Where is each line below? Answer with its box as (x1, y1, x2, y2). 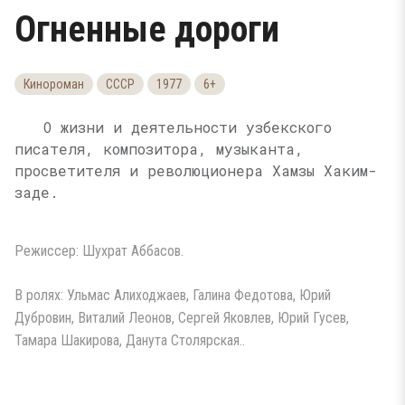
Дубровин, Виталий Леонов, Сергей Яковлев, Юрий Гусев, (14, 309, 349, 326)
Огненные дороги (14, 8, 279, 51)
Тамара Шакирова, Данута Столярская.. (14, 332, 245, 349)
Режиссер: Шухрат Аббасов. (14, 242, 184, 259)
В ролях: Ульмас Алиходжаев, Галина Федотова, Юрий (14, 287, 331, 304)
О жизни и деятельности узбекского (43, 118, 332, 137)
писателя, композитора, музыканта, (14, 139, 304, 158)
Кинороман (24, 77, 84, 91)
